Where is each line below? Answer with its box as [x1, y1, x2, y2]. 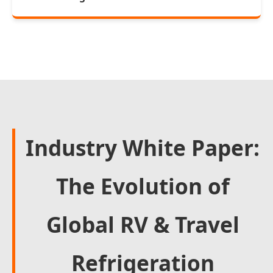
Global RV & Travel [46, 210, 239, 239]
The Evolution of [55, 171, 230, 200]
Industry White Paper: [26, 133, 260, 162]
